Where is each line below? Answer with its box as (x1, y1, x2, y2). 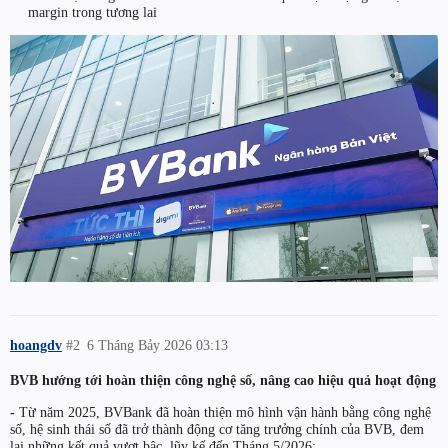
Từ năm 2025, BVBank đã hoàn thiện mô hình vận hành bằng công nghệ (15, 403, 431, 420)
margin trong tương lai (27, 3, 157, 20)
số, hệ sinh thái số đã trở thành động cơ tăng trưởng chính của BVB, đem (10, 420, 424, 437)
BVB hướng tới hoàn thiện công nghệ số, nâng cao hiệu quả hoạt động (10, 372, 436, 389)
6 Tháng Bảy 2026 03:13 (87, 337, 229, 354)
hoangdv (10, 337, 62, 354)
